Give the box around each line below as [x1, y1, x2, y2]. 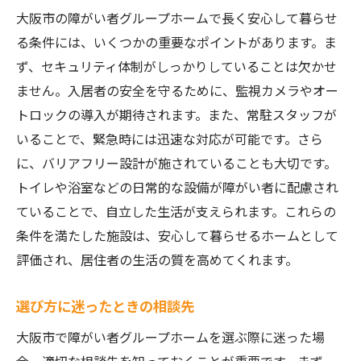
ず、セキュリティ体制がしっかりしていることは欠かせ [16, 56, 337, 76]
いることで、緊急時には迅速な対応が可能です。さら [16, 129, 323, 148]
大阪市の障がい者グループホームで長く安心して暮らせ [16, 8, 338, 27]
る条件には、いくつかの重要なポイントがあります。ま [16, 32, 337, 52]
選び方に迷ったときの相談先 [16, 296, 194, 316]
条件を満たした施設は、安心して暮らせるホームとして [16, 226, 338, 245]
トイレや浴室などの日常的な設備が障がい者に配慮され [16, 177, 338, 197]
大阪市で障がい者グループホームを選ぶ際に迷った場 [16, 327, 325, 346]
